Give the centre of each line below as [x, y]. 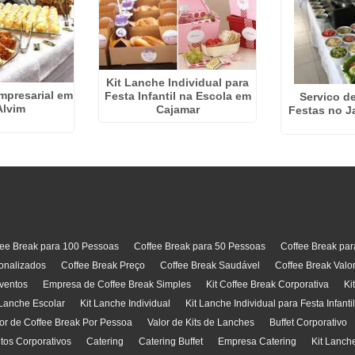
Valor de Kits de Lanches [200, 323]
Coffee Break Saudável [210, 265]
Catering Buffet [170, 342]
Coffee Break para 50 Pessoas [199, 246]
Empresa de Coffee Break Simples [116, 284]
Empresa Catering [257, 342]
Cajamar [177, 109]
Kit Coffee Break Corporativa [267, 284]
